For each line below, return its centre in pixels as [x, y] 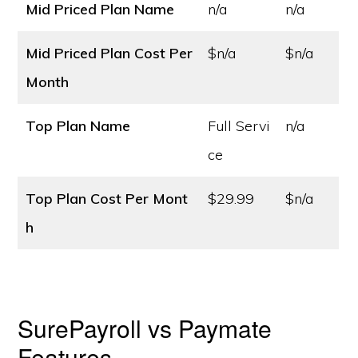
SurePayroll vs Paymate [145, 328]
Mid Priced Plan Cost [96, 53]
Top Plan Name [78, 126]
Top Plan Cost [74, 199]
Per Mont [157, 199]
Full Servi [239, 126]
